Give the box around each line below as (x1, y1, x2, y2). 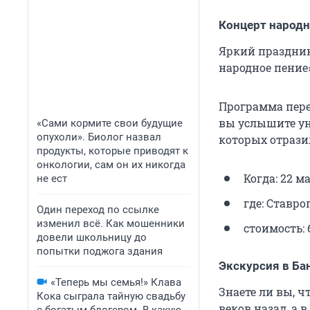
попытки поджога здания (37, 245, 163, 257)
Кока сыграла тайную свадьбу (37, 290, 185, 302)
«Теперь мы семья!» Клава (51, 276, 181, 289)
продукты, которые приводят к (37, 145, 188, 157)
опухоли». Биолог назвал (37, 131, 161, 143)
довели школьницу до (37, 231, 147, 244)
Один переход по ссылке (37, 203, 159, 216)
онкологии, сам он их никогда (37, 158, 185, 171)
